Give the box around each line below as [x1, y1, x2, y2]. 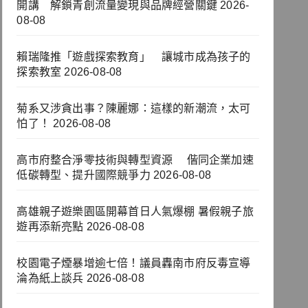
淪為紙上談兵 [16, 272, 84, 285]
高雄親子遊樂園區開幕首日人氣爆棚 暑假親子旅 [16, 206, 254, 218]
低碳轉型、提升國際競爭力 [16, 169, 151, 181]
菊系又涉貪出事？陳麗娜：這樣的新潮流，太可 [16, 102, 251, 115]
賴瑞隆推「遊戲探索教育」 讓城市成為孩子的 [16, 51, 251, 63]
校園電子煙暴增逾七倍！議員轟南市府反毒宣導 [16, 257, 251, 269]
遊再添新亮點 [16, 221, 84, 233]
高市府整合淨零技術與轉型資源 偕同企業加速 [16, 154, 254, 166]
